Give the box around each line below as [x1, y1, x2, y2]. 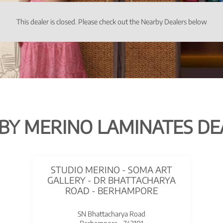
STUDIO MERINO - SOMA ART [51, 164, 172, 176]
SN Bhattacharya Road [78, 210, 145, 219]
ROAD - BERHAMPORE [65, 185, 158, 197]
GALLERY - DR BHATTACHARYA [47, 174, 176, 186]
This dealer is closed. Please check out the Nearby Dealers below [16, 17, 207, 26]
